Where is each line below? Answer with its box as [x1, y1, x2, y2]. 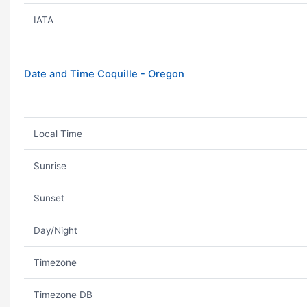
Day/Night [33, 225, 77, 236]
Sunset [33, 193, 64, 204]
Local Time [33, 128, 82, 139]
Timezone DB [33, 289, 93, 300]
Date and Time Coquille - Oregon [24, 68, 184, 80]
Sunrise [33, 160, 66, 171]
